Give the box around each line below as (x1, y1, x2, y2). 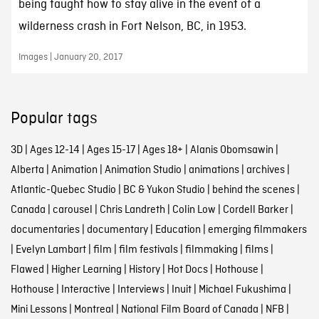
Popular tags (10, 109, 98, 130)
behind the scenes (211, 183, 295, 198)
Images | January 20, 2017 (18, 51, 122, 64)
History (128, 263, 160, 278)
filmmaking (184, 243, 238, 258)
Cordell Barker (222, 203, 288, 218)
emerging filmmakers (207, 223, 307, 238)
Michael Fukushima (198, 283, 286, 298)
